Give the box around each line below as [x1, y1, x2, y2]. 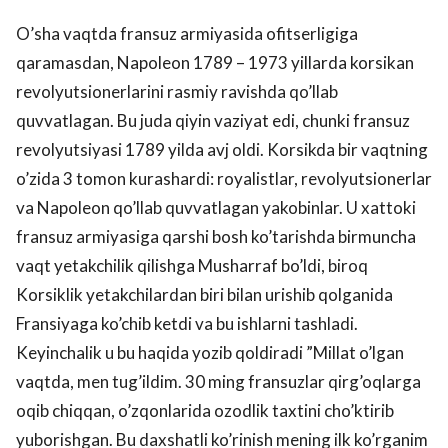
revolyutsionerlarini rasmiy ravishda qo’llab [16, 80, 338, 102]
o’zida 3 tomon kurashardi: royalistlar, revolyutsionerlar [16, 167, 432, 189]
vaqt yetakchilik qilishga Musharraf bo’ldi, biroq [16, 254, 368, 276]
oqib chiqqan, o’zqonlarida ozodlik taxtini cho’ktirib [16, 399, 394, 421]
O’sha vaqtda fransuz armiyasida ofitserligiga [16, 22, 358, 44]
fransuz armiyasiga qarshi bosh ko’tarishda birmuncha [16, 225, 416, 247]
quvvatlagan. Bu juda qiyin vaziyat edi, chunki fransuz [16, 109, 410, 131]
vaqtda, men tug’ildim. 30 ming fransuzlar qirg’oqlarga [16, 370, 421, 392]
